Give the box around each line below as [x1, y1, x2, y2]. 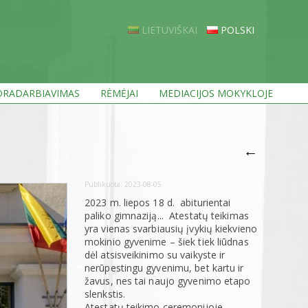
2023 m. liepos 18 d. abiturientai [85, 195, 231, 209]
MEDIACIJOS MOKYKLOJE [159, 87, 273, 100]
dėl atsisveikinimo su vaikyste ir [85, 247, 225, 261]
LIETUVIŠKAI [142, 23, 197, 36]
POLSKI [221, 23, 254, 36]
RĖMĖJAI [100, 87, 138, 100]
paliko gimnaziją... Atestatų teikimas [85, 208, 249, 222]
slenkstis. [85, 287, 125, 300]
